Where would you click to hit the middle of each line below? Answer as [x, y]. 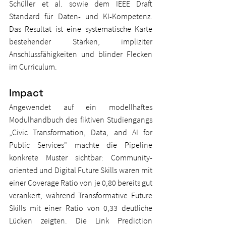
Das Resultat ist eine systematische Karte [81, 29]
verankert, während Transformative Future [81, 195]
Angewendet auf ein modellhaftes [81, 107]
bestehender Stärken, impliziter [81, 42]
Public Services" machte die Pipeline [81, 145]
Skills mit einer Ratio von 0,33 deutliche [81, 208]
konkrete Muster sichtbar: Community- [81, 158]
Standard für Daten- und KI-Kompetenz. [81, 16]
